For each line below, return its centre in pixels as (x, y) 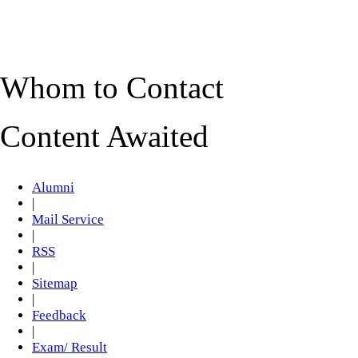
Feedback (59, 315)
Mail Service (68, 219)
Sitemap (55, 283)
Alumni (53, 187)
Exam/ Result (70, 347)
